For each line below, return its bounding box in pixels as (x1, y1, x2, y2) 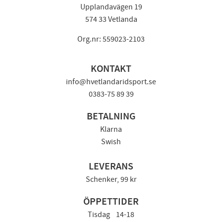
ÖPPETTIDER (83, 195, 139, 208)
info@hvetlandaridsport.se (66, 77, 156, 87)
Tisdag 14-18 (88, 210, 134, 220)
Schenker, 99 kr (85, 174, 137, 184)
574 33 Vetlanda (85, 14, 137, 24)
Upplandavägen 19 (80, 2, 142, 12)
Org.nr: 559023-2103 (77, 34, 145, 44)
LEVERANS (89, 160, 133, 173)
